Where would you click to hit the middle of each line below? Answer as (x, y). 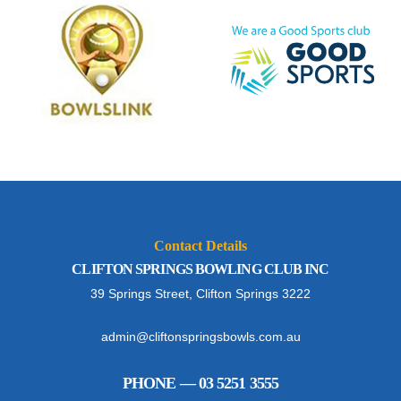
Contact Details (200, 246)
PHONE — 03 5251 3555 (200, 384)
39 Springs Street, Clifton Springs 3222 (200, 294)
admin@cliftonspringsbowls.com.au (200, 337)
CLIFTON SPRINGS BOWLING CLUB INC (200, 269)
